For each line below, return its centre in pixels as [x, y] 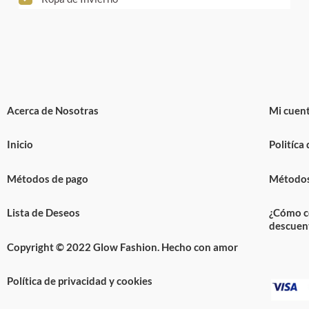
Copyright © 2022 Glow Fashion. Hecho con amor [122, 247]
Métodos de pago [48, 178]
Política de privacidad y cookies [80, 281]
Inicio [20, 144]
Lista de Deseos [43, 213]
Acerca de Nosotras [53, 110]
